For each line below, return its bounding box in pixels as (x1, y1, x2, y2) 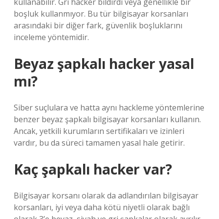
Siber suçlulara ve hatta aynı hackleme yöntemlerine (14, 102, 204, 113)
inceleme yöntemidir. (14, 32, 89, 43)
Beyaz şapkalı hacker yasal (14, 54, 194, 73)
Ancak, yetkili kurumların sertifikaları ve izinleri (14, 126, 184, 136)
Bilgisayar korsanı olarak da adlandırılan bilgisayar (14, 190, 198, 201)
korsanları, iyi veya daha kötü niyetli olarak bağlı (14, 202, 190, 213)
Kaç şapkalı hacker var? (14, 160, 172, 178)
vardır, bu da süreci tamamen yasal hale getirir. (14, 137, 185, 148)
